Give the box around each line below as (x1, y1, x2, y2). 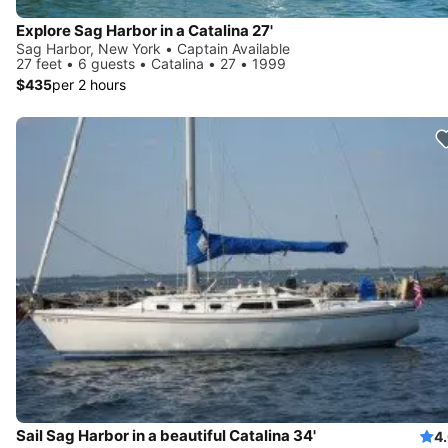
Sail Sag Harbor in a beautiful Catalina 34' (16, 426, 316, 446)
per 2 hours (52, 75, 126, 93)
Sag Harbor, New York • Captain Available (16, 39, 290, 57)
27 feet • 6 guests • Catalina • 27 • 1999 (16, 54, 286, 72)
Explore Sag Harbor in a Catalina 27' (16, 20, 273, 40)
